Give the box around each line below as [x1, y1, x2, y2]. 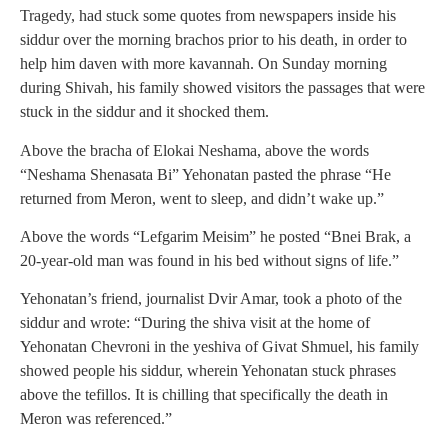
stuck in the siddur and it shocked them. [20, 103, 269, 121]
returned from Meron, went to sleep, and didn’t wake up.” [20, 189, 384, 207]
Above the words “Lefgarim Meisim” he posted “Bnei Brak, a [20, 227, 411, 245]
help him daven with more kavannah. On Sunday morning [20, 55, 387, 73]
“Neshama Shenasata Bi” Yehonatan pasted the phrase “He [20, 165, 391, 183]
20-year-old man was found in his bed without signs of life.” [20, 251, 399, 269]
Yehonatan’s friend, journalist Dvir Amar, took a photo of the [20, 290, 402, 308]
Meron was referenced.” [20, 410, 172, 428]
